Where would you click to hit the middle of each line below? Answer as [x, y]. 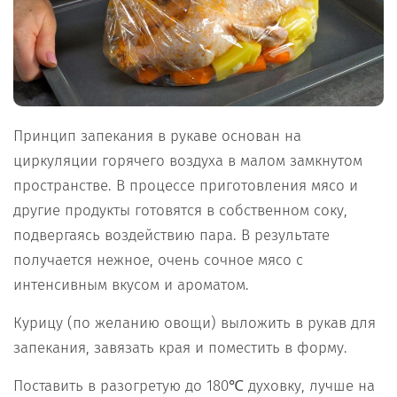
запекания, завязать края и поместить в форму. [180, 348]
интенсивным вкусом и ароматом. [131, 285]
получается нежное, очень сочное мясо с [158, 261]
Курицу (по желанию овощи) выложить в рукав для [195, 323]
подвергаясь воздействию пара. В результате [171, 236]
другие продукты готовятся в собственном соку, [180, 211]
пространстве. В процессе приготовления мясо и [186, 186]
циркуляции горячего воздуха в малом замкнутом [188, 161]
